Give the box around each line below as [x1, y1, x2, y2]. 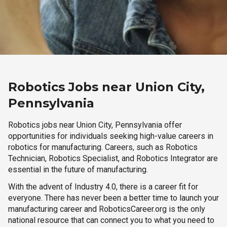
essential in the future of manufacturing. [8, 165, 148, 174]
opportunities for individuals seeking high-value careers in [8, 131, 213, 141]
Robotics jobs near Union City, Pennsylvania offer [8, 120, 182, 130]
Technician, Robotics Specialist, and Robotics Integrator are [8, 154, 218, 163]
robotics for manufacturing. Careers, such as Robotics [8, 142, 198, 152]
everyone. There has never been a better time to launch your [8, 193, 219, 203]
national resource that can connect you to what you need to [8, 215, 214, 225]
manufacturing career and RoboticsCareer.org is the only [8, 204, 205, 214]
